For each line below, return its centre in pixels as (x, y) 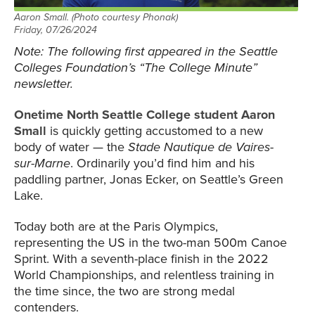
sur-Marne (42, 163)
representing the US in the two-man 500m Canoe (150, 243)
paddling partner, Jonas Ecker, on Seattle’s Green (149, 180)
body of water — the (71, 147)
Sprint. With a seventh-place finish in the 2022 (141, 259)
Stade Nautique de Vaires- (201, 147)
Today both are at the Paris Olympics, (116, 227)
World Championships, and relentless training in (144, 275)
